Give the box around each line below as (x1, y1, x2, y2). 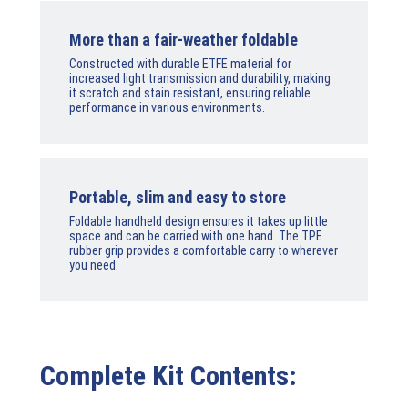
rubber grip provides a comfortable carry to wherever (69, 242, 338, 258)
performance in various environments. (69, 99, 265, 115)
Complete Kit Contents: (40, 359, 297, 392)
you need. (69, 257, 118, 272)
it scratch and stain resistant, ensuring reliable (69, 85, 311, 100)
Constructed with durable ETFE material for (69, 56, 291, 71)
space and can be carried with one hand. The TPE (69, 228, 322, 243)
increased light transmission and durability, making (69, 70, 331, 86)
